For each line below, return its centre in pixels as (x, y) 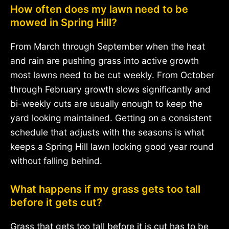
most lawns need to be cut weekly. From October (112, 75)
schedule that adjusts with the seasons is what (107, 132)
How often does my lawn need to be (99, 9)
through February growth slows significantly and (110, 89)
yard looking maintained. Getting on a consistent (111, 118)
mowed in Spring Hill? (64, 22)
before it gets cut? (56, 202)
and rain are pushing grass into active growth (105, 60)
